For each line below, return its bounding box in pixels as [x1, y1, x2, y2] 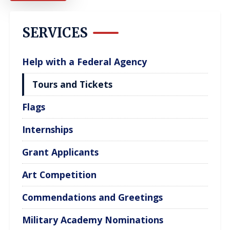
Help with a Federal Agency [22, 55, 147, 68]
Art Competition [22, 168, 97, 181]
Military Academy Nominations [22, 213, 164, 226]
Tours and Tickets [32, 78, 113, 90]
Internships [22, 123, 73, 136]
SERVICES [22, 24, 88, 41]
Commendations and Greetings [22, 190, 163, 203]
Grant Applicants [22, 145, 99, 158]
